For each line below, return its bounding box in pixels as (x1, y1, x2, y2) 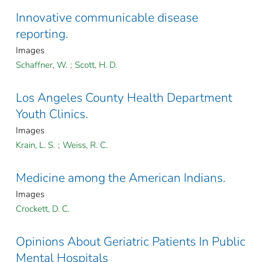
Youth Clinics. (16, 106, 88, 123)
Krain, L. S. (16, 139, 55, 151)
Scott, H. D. (75, 59, 117, 71)
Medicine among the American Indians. (16, 170, 226, 187)
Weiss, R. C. (63, 139, 108, 151)
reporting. (16, 26, 68, 43)
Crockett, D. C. (16, 203, 70, 215)
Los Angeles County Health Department (16, 89, 232, 106)
